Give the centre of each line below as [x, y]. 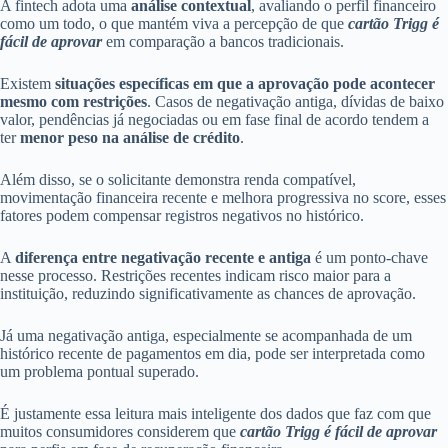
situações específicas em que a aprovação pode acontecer [245, 83]
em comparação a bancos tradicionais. [223, 41]
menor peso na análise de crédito [130, 137]
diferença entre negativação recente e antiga [163, 257]
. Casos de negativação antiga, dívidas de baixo [295, 101]
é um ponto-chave [369, 257]
